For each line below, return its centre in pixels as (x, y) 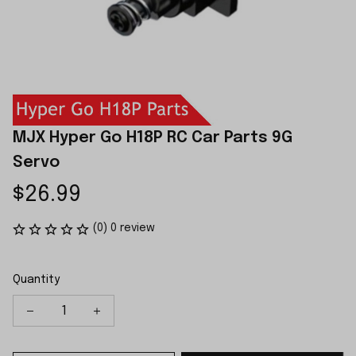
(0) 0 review (124, 228)
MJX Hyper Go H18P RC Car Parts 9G (153, 138)
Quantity (36, 280)
